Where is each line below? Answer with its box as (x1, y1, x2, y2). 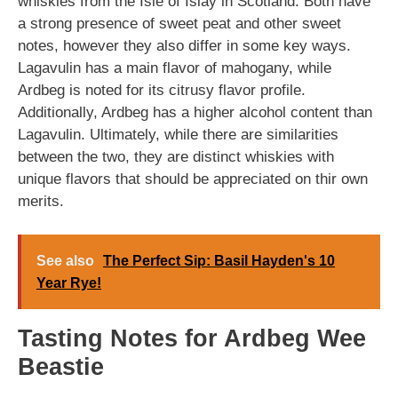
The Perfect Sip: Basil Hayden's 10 (103, 253, 335, 269)
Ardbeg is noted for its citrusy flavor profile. (18, 81, 306, 99)
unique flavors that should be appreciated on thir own (18, 170, 368, 187)
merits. (18, 192, 64, 210)
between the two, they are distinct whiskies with (18, 147, 334, 165)
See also (36, 253, 94, 269)
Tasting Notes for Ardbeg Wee (18, 325, 366, 353)
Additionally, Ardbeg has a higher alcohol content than (18, 103, 372, 121)
